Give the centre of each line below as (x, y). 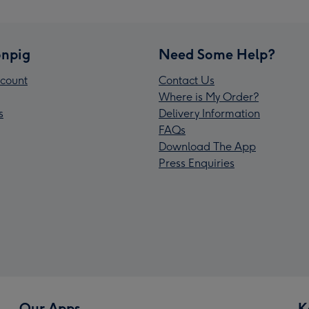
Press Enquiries (197, 163)
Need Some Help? (217, 55)
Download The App (207, 147)
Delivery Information (209, 114)
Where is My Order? (209, 97)
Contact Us (187, 81)
